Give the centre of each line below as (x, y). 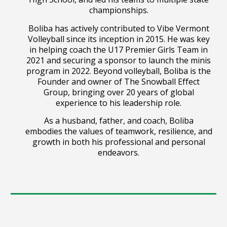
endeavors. (119, 153)
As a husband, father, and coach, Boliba (119, 121)
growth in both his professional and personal (119, 142)
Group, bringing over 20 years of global (119, 92)
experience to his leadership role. (119, 103)
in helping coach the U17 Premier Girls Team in (119, 49)
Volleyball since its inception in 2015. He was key (119, 39)
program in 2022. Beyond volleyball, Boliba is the (119, 71)
